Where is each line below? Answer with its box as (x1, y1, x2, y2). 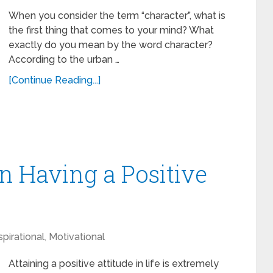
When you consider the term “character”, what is (9, 10, 225, 21)
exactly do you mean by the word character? (9, 39, 213, 51)
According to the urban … (9, 54, 119, 65)
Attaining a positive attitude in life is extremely (9, 258, 219, 269)
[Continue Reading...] (9, 74, 101, 86)
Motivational (49, 231, 105, 243)
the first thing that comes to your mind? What (9, 24, 214, 36)
